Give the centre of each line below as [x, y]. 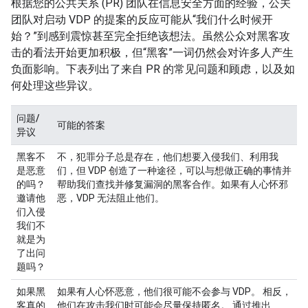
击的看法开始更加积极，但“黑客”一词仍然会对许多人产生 [152, 53]
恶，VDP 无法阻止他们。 [111, 198]
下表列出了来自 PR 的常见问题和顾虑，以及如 [180, 69]
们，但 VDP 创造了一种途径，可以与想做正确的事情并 [174, 171]
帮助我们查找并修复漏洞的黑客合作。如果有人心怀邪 [173, 185]
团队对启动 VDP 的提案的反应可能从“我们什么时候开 [142, 20]
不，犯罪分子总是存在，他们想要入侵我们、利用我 [168, 157]
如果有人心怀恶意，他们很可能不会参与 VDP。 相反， [174, 292]
